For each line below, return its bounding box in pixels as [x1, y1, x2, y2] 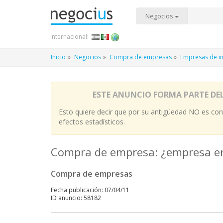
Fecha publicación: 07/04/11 [51, 186, 129, 194]
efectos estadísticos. [59, 117, 125, 126]
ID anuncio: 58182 [51, 194, 101, 202]
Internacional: [50, 32, 89, 41]
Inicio [51, 53, 66, 61]
